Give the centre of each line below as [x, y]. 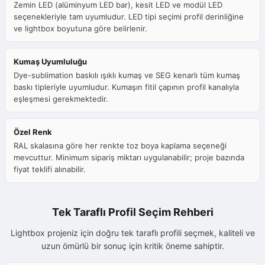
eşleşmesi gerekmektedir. [61, 99]
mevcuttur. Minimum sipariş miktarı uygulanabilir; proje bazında [129, 158]
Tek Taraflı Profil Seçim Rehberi [132, 212]
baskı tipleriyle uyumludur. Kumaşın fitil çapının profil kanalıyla [126, 87]
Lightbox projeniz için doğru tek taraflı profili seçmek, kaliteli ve [132, 233]
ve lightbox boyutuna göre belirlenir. [80, 29]
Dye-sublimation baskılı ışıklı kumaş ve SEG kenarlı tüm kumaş [127, 75]
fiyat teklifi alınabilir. [50, 169]
